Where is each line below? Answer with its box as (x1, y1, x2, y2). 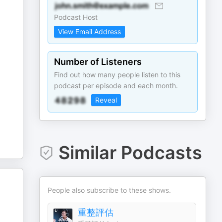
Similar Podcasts (58, 142, 202, 164)
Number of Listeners (54, 56, 142, 67)
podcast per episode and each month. (54, 81, 178, 90)
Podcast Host (54, 13, 98, 21)
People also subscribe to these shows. (48, 186, 171, 194)
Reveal (95, 96, 117, 104)
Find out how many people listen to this (54, 70, 181, 79)
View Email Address (58, 27, 121, 36)
